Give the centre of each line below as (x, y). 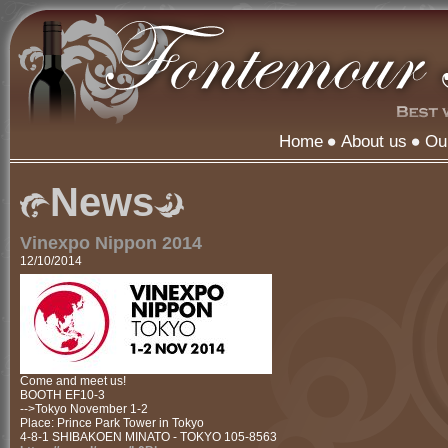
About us (374, 141)
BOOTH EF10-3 (62, 395)
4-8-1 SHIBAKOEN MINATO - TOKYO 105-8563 (148, 437)
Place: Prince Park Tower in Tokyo (112, 423)
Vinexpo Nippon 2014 (111, 243)
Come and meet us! (73, 381)
